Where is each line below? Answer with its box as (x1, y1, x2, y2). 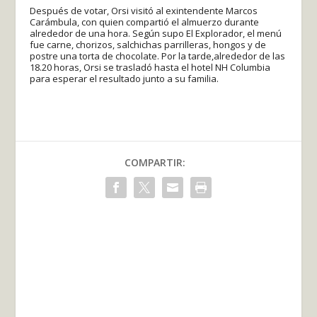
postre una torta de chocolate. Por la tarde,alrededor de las (30, 49, 286, 62)
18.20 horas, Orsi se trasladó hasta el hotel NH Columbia (30, 60, 271, 74)
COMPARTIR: (125, 155, 185, 169)
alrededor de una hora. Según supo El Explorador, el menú (30, 26, 282, 40)
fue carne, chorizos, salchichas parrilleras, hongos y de (30, 38, 267, 51)
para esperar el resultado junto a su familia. (30, 71, 219, 85)
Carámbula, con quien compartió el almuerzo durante (30, 15, 260, 28)
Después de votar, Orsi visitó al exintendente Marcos (30, 4, 258, 17)
